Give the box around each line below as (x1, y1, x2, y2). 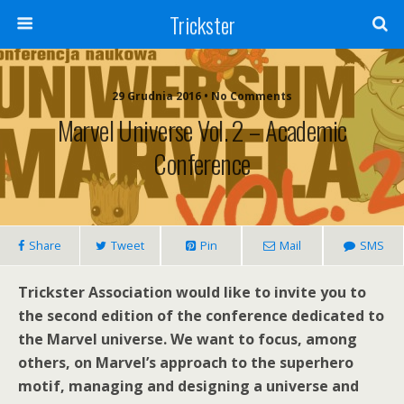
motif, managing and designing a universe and (18, 376, 359, 396)
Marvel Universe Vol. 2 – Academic (57, 111, 347, 149)
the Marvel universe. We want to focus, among (18, 329, 357, 349)
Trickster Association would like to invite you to (18, 282, 366, 302)
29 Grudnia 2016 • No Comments (112, 88, 292, 104)
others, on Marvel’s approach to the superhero (18, 353, 353, 372)
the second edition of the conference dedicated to (18, 306, 384, 326)
